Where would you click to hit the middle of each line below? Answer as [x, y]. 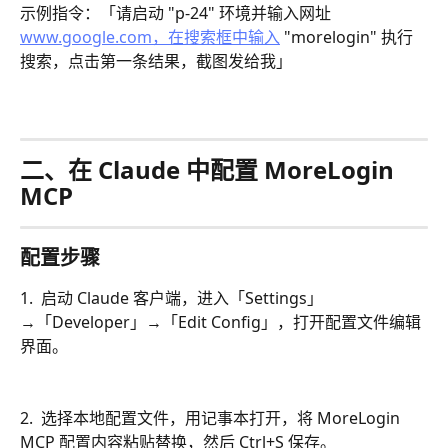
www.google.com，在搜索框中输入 [150, 37]
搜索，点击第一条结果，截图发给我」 [156, 61]
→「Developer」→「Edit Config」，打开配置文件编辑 [220, 321]
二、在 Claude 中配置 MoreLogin [210, 169]
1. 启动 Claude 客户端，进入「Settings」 [171, 297]
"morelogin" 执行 [346, 37]
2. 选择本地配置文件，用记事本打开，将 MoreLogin [212, 418]
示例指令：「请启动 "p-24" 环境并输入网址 [177, 13]
